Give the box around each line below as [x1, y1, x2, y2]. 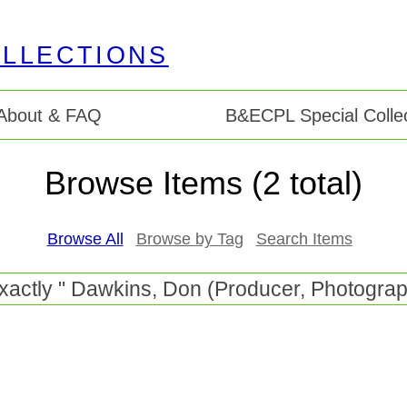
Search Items [255, 230, 352, 249]
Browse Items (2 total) [45, 164, 362, 203]
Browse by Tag [135, 230, 243, 249]
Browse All [46, 230, 124, 249]
